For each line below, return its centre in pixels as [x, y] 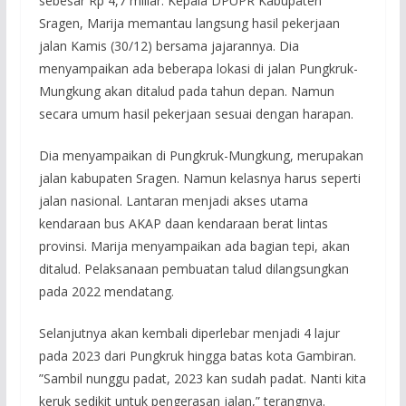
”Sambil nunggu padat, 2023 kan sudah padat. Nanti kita [202, 378]
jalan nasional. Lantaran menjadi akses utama [173, 200]
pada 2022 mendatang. [106, 291]
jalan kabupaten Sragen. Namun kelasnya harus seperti [199, 178]
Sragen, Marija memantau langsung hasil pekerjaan [189, 23]
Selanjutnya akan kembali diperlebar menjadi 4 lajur [189, 333]
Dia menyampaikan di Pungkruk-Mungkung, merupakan [201, 155]
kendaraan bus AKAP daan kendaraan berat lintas [183, 223]
